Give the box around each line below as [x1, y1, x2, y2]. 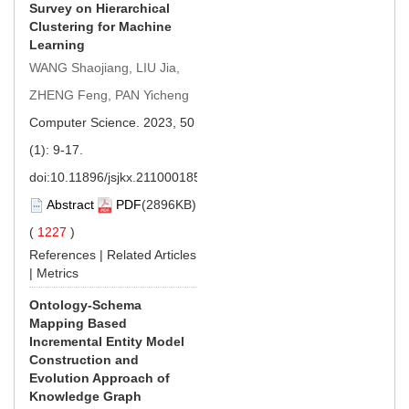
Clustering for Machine [29, 18, 172, 34]
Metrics [37, 265, 79, 280]
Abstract [47, 196, 94, 212]
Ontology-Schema [29, 297, 142, 312]
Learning [29, 37, 85, 52]
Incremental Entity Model [29, 333, 184, 349]
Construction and [29, 351, 139, 367]
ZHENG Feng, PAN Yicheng [29, 87, 189, 102]
